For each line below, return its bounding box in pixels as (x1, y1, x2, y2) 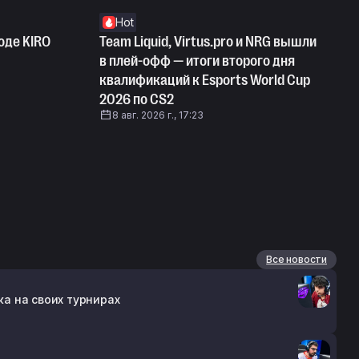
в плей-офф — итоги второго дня (99, 52, 295, 69)
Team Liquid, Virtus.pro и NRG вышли (99, 33, 317, 50)
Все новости (266, 252, 327, 265)
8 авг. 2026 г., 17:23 (112, 108, 204, 121)
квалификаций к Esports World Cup (99, 71, 310, 88)
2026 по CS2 (99, 91, 174, 107)
